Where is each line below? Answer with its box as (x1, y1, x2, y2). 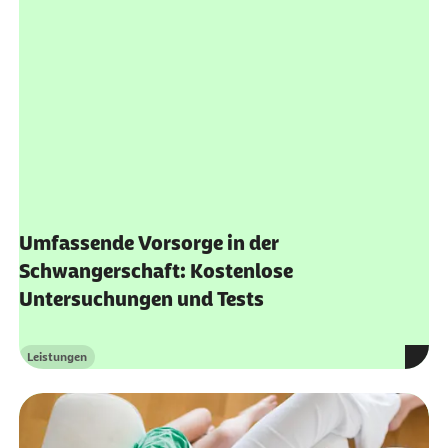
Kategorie (25, 271, 79, 286)
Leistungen (26, 264, 87, 279)
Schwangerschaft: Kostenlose (18, 174, 293, 197)
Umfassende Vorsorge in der (18, 146, 279, 169)
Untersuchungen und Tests (18, 202, 264, 225)
